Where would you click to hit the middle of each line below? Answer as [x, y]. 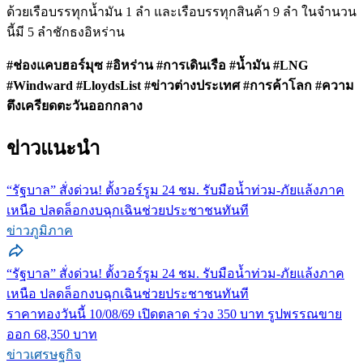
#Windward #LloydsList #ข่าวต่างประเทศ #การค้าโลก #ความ [180, 86]
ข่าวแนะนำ [53, 149]
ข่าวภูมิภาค [40, 231]
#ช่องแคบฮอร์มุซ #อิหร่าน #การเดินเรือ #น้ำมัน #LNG [157, 66]
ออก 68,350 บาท [52, 335]
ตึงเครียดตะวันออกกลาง [75, 106]
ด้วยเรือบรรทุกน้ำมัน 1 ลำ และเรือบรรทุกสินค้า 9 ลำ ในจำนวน [181, 12]
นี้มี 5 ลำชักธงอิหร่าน [66, 32]
